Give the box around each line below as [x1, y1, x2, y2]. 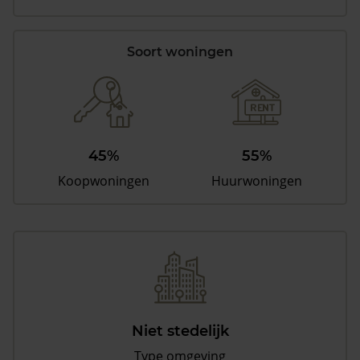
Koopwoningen [58, 172, 150, 190]
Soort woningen [127, 44, 233, 60]
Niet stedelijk [131, 322, 229, 341]
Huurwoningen [211, 172, 302, 190]
